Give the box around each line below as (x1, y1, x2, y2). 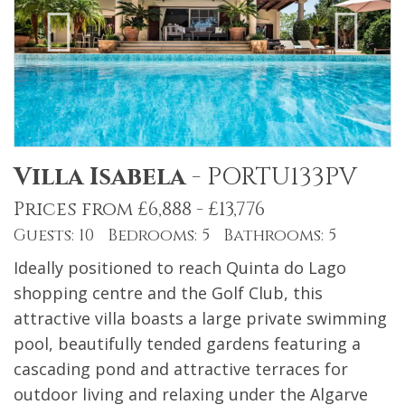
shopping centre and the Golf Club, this (14, 282, 323, 305)
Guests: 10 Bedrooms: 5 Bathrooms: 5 (14, 224, 336, 248)
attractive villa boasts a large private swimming (14, 307, 387, 330)
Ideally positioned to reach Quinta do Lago (14, 257, 346, 279)
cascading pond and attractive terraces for (14, 358, 348, 381)
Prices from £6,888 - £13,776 (14, 197, 265, 223)
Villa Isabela (14, 161, 185, 194)
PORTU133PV (207, 161, 357, 194)
